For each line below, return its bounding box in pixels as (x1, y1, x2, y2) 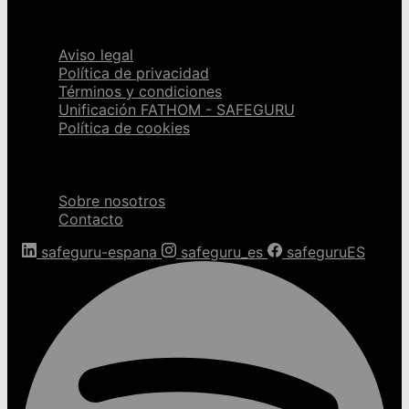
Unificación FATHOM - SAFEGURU (58, 100, 295, 119)
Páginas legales (22, 6, 153, 28)
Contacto (58, 210, 123, 229)
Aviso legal (58, 45, 133, 64)
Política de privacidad (58, 63, 209, 82)
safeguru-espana (41, 243, 157, 262)
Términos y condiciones (58, 81, 222, 100)
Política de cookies (58, 118, 190, 137)
